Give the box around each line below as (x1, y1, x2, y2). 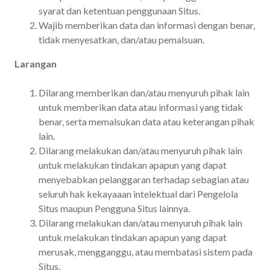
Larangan (14, 57, 57, 69)
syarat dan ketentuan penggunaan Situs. (39, 4, 200, 16)
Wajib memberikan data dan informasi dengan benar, (39, 19, 255, 31)
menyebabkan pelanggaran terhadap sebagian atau (39, 173, 249, 185)
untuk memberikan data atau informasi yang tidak (39, 101, 243, 113)
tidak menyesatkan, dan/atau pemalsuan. (39, 33, 204, 45)
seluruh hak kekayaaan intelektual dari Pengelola (39, 187, 238, 199)
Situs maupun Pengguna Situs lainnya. (39, 202, 190, 214)
